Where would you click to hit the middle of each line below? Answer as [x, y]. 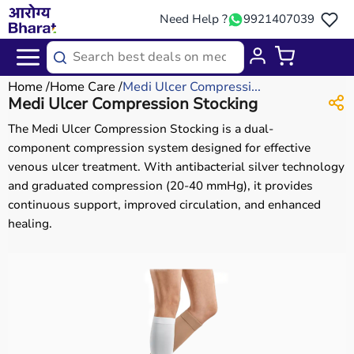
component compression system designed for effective [159, 148]
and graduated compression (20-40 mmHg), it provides [160, 186]
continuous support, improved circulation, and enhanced [164, 205]
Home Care [83, 87]
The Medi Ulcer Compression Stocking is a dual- [141, 129]
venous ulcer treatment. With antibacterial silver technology [176, 167]
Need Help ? [194, 19]
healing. [30, 224]
